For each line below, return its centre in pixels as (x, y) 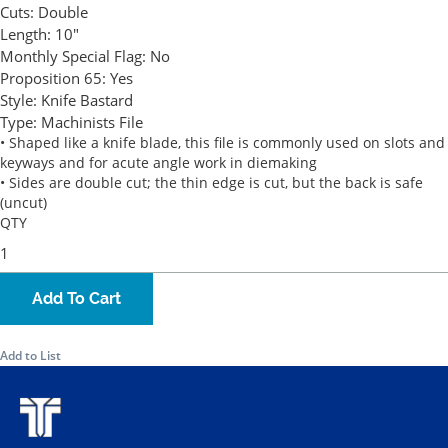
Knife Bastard (87, 100)
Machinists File (92, 122)
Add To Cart (76, 299)
